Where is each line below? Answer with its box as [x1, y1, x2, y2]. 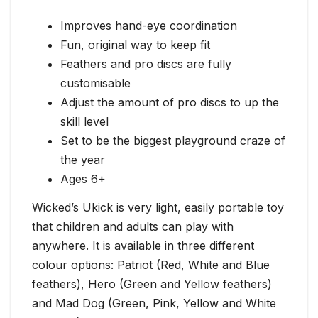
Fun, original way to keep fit [60, 38, 210, 53]
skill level [60, 114, 109, 129]
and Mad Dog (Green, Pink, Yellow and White [32, 295, 276, 310]
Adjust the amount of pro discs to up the [60, 95, 279, 110]
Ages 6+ [60, 172, 106, 187]
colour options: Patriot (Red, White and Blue [32, 257, 270, 272]
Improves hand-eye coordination [60, 18, 237, 33]
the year [60, 153, 105, 168]
